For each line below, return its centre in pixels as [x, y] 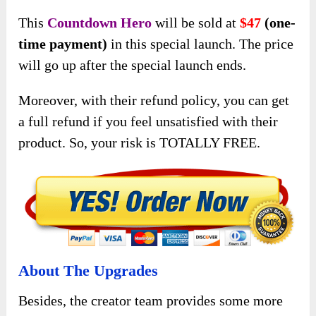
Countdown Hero [100, 22]
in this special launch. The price [201, 43]
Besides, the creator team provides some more [151, 301]
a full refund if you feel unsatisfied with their [148, 121]
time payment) [63, 43]
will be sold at [196, 22]
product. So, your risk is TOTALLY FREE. [140, 142]
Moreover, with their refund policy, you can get [154, 100]
